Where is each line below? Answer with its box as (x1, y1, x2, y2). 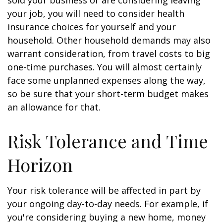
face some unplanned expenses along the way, (7, 74, 206, 86)
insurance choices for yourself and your (7, 21, 176, 33)
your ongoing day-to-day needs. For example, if (7, 198, 208, 210)
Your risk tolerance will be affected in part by (7, 184, 201, 196)
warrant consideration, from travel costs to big (7, 48, 210, 59)
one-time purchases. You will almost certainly (7, 61, 202, 73)
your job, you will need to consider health (7, 7, 184, 19)
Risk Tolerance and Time (7, 129, 208, 153)
